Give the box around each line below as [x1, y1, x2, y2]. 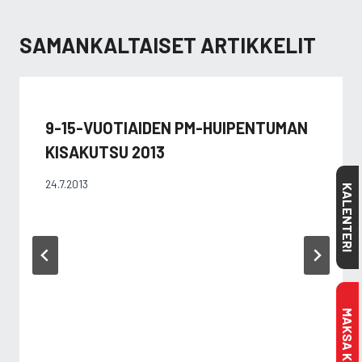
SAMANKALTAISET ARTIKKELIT [19, 32, 316, 57]
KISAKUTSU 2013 [45, 142, 165, 162]
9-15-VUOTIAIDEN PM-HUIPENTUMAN [45, 118, 308, 137]
